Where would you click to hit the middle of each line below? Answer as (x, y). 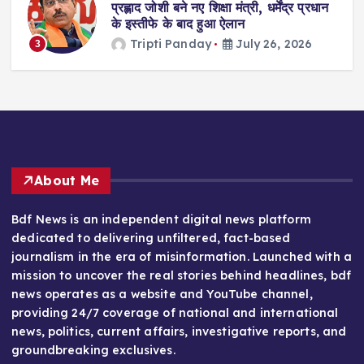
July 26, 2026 (273, 43)
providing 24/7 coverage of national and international (175, 312)
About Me (67, 180)
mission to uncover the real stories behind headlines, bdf (182, 275)
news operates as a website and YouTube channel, (162, 294)
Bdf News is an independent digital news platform (161, 219)
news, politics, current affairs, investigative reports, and (179, 331)
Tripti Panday (171, 43)
